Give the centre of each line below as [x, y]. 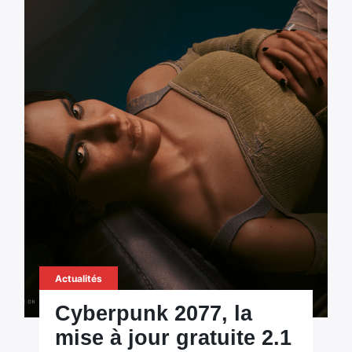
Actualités [78, 279]
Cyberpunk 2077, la [153, 313]
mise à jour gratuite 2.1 [173, 338]
